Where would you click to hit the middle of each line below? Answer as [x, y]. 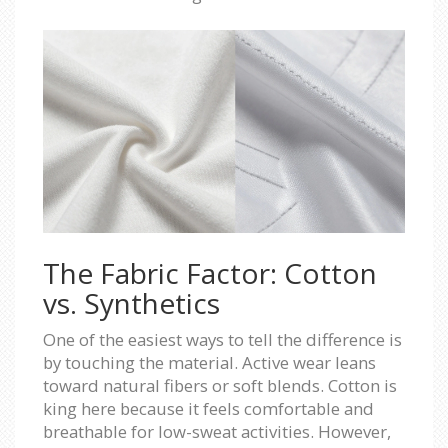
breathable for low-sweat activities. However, [217, 432]
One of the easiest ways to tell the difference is [222, 340]
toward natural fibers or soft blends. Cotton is [220, 386]
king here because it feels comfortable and [208, 409]
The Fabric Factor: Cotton [210, 273]
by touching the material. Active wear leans [209, 363]
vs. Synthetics [131, 303]
